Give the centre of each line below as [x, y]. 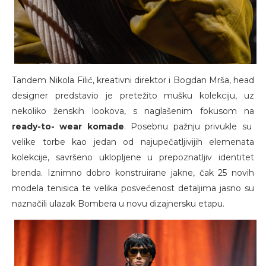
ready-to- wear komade [68, 126]
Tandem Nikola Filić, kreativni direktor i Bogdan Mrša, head [133, 80]
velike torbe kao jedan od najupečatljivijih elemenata [133, 142]
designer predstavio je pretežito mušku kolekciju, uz [133, 95]
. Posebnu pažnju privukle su [188, 126]
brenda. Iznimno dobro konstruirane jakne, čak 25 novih [133, 172]
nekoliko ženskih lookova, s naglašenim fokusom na [133, 111]
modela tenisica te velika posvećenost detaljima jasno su [133, 188]
